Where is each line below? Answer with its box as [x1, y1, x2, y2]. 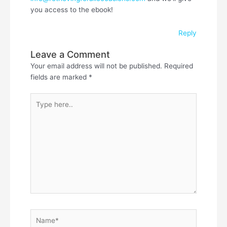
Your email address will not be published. [30, 62, 162, 70]
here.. [30, 105, 49, 113]
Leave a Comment [30, 49, 110, 60]
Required [164, 62, 193, 70]
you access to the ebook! [30, 5, 113, 14]
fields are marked [30, 73, 89, 82]
